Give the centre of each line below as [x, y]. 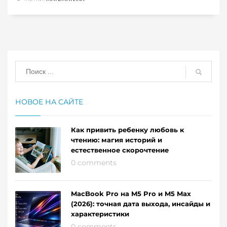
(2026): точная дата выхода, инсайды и [141, 204]
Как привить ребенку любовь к [127, 130]
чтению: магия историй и [117, 140]
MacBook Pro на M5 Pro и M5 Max [131, 194]
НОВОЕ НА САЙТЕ [49, 102]
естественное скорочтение [120, 150]
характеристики [100, 214]
